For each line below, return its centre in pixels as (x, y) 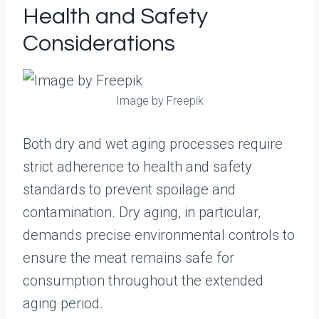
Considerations (99, 44)
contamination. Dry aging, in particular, (142, 212)
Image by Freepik (159, 101)
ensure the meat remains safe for (129, 258)
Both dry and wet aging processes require (153, 144)
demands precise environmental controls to (159, 235)
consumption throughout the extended (143, 281)
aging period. (63, 303)
